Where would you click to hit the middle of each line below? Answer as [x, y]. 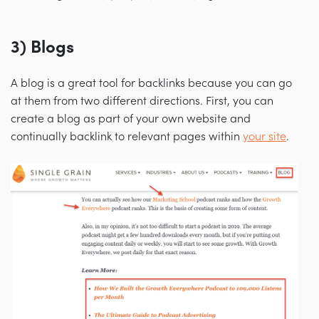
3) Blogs [42, 47]
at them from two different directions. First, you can [142, 101]
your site [265, 136]
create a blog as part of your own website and [131, 119]
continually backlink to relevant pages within [127, 136]
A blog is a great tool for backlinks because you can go [151, 83]
